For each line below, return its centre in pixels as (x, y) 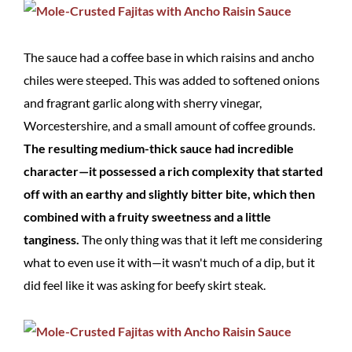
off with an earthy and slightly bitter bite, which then (169, 194)
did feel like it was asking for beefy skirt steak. (145, 285)
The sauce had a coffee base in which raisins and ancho (169, 57)
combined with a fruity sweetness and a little (147, 216)
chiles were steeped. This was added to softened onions (172, 80)
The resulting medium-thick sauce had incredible (159, 148)
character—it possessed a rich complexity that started (173, 171)
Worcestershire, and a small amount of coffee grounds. (169, 125)
